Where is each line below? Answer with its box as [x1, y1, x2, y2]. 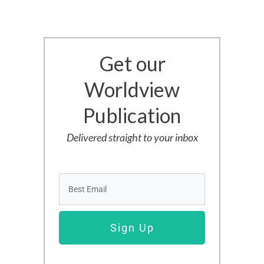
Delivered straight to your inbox [66, 130, 198, 144]
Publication [83, 103, 181, 127]
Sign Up [110, 221, 154, 234]
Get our [98, 51, 166, 75]
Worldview [84, 77, 180, 101]
